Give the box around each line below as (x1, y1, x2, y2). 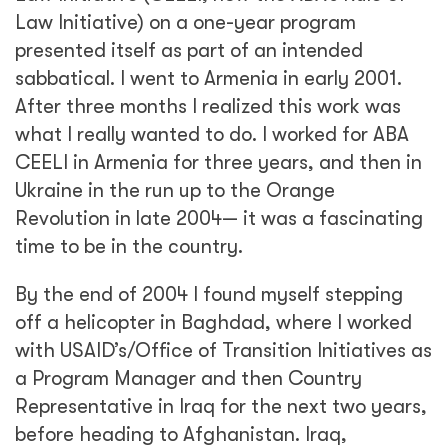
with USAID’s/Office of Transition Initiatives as (15, 339, 432, 362)
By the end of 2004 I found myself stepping (15, 283, 403, 306)
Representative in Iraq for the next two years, (15, 395, 427, 418)
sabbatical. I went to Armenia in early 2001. (15, 67, 402, 90)
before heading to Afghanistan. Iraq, (15, 423, 347, 446)
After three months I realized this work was (15, 95, 401, 118)
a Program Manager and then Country (15, 367, 362, 390)
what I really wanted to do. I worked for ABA (15, 123, 409, 146)
